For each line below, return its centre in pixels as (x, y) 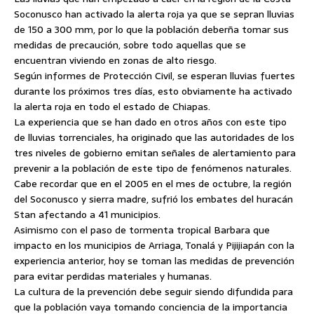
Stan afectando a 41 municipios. (87, 214)
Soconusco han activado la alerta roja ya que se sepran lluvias (154, 14)
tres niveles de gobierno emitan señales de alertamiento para (155, 153)
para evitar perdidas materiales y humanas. (113, 276)
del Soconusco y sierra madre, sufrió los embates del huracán (153, 199)
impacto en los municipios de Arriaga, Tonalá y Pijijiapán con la (154, 245)
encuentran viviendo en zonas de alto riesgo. (115, 60)
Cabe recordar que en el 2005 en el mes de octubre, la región (153, 184)
